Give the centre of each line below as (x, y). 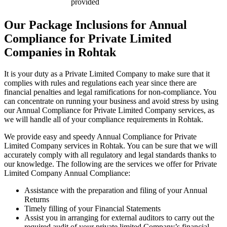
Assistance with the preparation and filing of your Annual (116, 190)
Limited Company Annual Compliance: (68, 173)
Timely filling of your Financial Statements (92, 208)
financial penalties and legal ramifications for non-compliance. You (110, 92)
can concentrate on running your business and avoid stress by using (111, 101)
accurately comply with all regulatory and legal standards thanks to (110, 155)
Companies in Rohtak (60, 52)
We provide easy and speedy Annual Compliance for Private (100, 136)
